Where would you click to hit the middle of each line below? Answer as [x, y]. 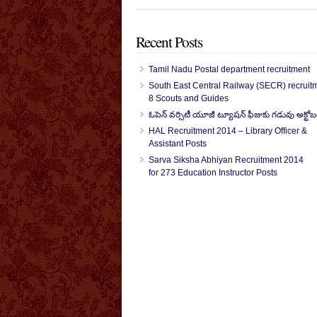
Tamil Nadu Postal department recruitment [229, 70]
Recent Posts [169, 42]
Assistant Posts [178, 144]
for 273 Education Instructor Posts [213, 173]
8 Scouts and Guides [189, 99]
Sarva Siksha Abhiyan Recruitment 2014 [226, 160]
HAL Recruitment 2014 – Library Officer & [228, 131]
